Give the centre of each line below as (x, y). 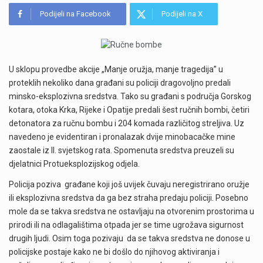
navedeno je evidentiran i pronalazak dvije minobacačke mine (122, 136)
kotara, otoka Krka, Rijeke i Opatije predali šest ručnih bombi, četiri (129, 109)
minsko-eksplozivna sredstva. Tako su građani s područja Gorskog (130, 96)
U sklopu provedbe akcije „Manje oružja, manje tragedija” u (116, 69)
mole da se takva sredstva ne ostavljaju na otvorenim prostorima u (131, 212)
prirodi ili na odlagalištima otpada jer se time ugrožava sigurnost (126, 225)
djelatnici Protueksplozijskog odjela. (75, 163)
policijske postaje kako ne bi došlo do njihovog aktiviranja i (114, 252)
